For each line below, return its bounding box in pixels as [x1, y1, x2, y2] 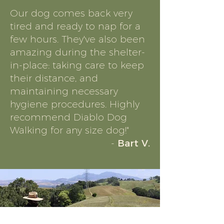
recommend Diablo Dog [10, 111, 127, 123]
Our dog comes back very [10, 7, 132, 19]
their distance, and [10, 72, 98, 84]
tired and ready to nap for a [10, 20, 140, 32]
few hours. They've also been [10, 33, 145, 45]
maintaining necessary [10, 85, 118, 97]
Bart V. [117, 137, 150, 149]
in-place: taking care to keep [10, 59, 144, 71]
